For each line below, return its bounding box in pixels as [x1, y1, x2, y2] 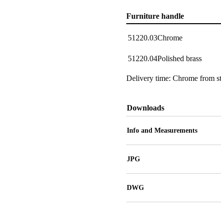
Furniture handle [126, 12, 184, 20]
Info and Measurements [127, 127, 197, 134]
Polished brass [157, 54, 202, 63]
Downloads [127, 104, 164, 112]
